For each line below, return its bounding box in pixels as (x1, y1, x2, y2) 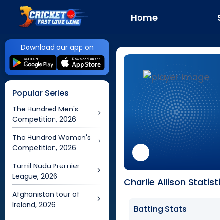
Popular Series (12, 87, 69, 99)
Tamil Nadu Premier (12, 161, 80, 171)
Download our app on (20, 42, 94, 52)
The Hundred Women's (12, 133, 91, 142)
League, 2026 (12, 171, 57, 181)
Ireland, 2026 (12, 200, 55, 210)
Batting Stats (134, 203, 187, 215)
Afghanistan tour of (12, 190, 80, 199)
